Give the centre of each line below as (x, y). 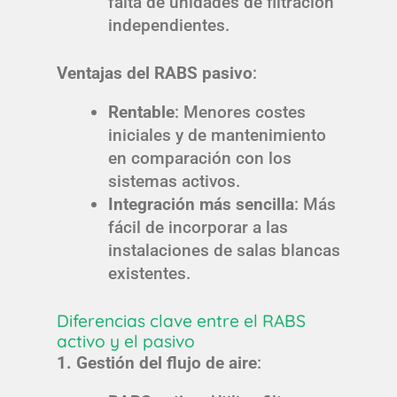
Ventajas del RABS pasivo (155, 74)
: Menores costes (240, 113)
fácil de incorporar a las (198, 228)
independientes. (168, 25)
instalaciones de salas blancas (224, 251)
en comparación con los (199, 159)
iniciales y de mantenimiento (217, 136)
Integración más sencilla (201, 205)
